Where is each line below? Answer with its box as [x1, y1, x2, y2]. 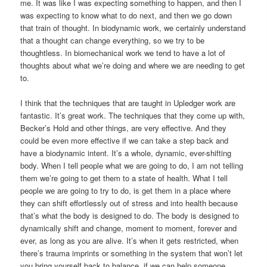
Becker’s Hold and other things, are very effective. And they [20, 122, 227, 134]
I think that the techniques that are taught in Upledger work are [20, 97, 236, 109]
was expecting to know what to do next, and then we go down [20, 10, 232, 21]
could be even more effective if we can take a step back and [20, 135, 229, 147]
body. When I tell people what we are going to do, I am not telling [20, 160, 244, 172]
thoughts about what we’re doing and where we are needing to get [20, 60, 246, 72]
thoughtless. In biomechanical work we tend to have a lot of [20, 47, 226, 59]
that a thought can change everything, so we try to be [20, 35, 205, 46]
